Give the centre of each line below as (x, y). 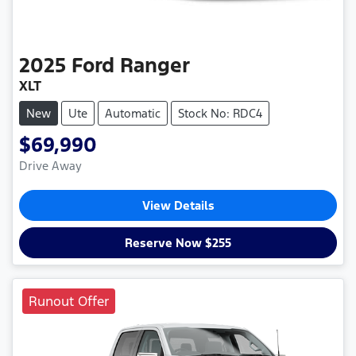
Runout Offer (69, 301)
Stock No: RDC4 (220, 113)
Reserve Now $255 (178, 242)
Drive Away (50, 165)
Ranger (155, 65)
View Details (178, 205)
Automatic (133, 113)
